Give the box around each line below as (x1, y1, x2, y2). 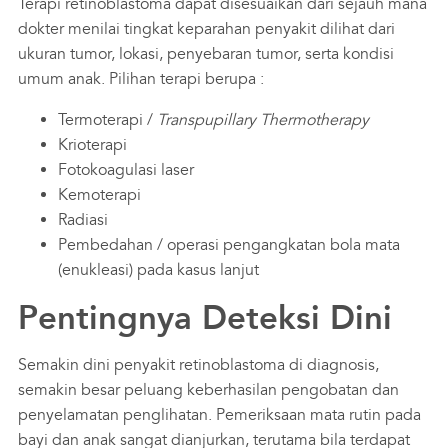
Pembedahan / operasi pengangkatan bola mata (57, 234, 400, 255)
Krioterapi (57, 134, 127, 155)
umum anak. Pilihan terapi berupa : (17, 68, 264, 89)
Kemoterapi (57, 184, 141, 205)
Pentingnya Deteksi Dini (17, 297, 392, 338)
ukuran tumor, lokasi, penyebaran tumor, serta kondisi (17, 43, 394, 64)
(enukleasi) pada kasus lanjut (57, 259, 259, 280)
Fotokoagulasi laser (57, 159, 194, 180)
